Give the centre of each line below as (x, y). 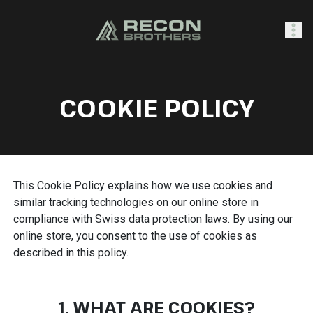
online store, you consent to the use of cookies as (135, 235)
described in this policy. (71, 252)
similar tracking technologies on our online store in (136, 202)
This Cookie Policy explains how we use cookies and (143, 185)
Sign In (229, 152)
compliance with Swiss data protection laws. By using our (153, 219)
